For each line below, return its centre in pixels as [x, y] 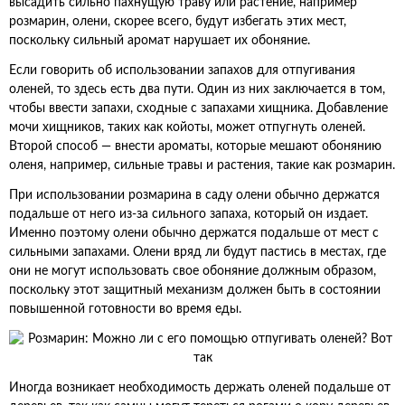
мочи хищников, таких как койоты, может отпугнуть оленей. [187, 127]
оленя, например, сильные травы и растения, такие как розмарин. [202, 165]
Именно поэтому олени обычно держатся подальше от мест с [194, 233]
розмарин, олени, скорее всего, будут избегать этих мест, [178, 22]
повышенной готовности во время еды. [125, 309]
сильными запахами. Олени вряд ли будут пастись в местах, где [198, 252]
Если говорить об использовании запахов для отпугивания [182, 71]
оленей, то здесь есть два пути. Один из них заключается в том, [197, 89]
